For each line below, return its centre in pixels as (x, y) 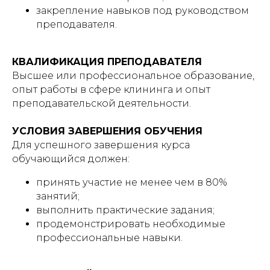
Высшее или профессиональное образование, (133, 76)
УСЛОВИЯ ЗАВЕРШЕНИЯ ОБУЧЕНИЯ (107, 131)
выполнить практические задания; (125, 210)
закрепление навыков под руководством (143, 11)
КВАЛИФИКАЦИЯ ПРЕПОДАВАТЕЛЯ (107, 62)
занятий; (58, 196)
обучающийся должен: (71, 159)
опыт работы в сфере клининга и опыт (111, 89)
